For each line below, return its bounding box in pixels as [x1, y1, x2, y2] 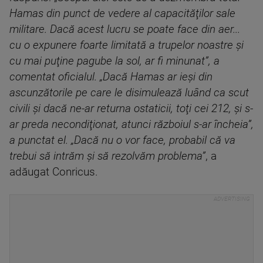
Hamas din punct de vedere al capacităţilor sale [9, 7, 235, 20]
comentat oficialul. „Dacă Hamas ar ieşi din [9, 70, 213, 83]
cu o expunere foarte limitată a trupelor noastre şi [9, 39, 244, 52]
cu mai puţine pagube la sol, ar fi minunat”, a [9, 55, 220, 68]
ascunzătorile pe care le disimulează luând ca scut [9, 86, 249, 99]
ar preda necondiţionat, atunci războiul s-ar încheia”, [9, 118, 254, 131]
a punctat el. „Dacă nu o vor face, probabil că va [9, 134, 235, 147]
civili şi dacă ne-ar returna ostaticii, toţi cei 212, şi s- [9, 102, 253, 115]
